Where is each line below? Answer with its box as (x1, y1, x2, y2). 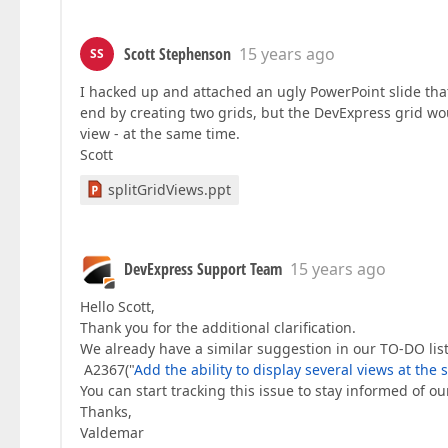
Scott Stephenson (124, 43, 231, 65)
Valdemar (80, 423, 144, 442)
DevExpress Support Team (124, 258, 282, 280)
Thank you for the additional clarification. (80, 318, 356, 337)
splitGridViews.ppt (108, 180, 231, 199)
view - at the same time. (80, 124, 240, 143)
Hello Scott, (80, 297, 155, 316)
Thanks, (80, 402, 132, 421)
